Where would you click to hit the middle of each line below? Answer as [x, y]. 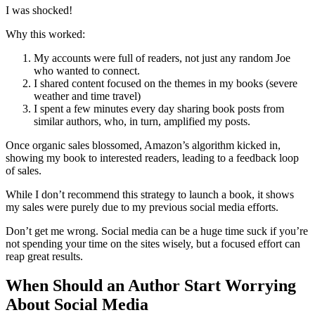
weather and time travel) [87, 96]
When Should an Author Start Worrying [151, 286]
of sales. [24, 170]
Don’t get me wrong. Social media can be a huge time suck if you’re [157, 231]
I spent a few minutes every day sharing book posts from [159, 108]
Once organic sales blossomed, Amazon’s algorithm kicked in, [143, 145]
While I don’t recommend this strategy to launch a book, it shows [150, 194]
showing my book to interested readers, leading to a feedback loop [152, 157]
